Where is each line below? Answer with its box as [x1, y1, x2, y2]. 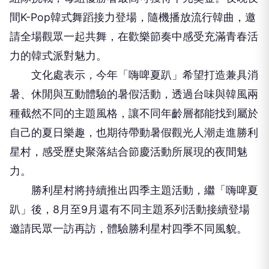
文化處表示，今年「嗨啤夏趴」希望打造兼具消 [10, 68, 258, 81]
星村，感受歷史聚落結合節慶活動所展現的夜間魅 [10, 145, 247, 158]
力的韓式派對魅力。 [10, 49, 107, 62]
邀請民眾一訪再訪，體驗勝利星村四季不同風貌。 [10, 222, 247, 235]
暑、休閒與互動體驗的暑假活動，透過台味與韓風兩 [10, 88, 258, 100]
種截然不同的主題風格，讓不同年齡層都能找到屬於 [10, 107, 258, 119]
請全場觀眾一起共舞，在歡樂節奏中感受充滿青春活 [10, 30, 258, 43]
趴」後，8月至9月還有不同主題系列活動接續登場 [10, 203, 250, 216]
